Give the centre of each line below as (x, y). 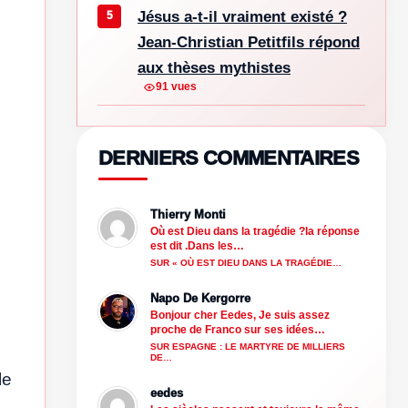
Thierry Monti (188, 214)
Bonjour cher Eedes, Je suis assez (240, 315)
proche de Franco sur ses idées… (238, 329)
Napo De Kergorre (200, 298)
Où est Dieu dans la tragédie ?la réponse (255, 231)
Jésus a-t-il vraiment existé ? (242, 16)
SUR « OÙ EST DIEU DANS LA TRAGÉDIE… (246, 262)
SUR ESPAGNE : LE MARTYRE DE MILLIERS (248, 346)
